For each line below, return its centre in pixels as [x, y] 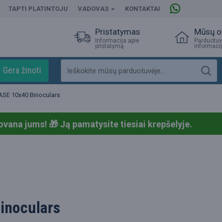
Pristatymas [118, 31]
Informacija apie [117, 40]
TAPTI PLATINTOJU [38, 9]
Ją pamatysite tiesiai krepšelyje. [126, 124]
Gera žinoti [22, 70]
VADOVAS [93, 9]
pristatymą [109, 46]
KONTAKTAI [142, 9]
